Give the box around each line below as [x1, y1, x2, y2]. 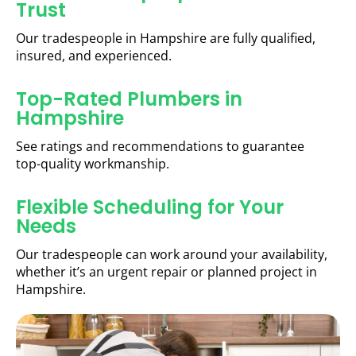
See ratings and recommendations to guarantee [16, 137, 304, 156]
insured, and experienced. [16, 47, 172, 65]
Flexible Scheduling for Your [16, 194, 284, 221]
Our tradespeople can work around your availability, [16, 246, 327, 264]
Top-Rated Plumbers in [16, 86, 242, 113]
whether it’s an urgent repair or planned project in [16, 263, 317, 281]
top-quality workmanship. [16, 155, 169, 173]
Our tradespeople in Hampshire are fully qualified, [16, 29, 315, 48]
